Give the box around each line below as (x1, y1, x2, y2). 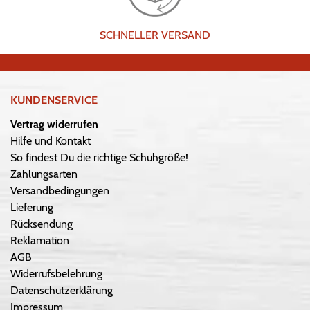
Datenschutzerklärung (10, 283, 113, 297)
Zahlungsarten (10, 167, 77, 181)
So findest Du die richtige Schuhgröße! (10, 150, 188, 164)
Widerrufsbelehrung (10, 266, 102, 280)
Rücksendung (10, 217, 73, 230)
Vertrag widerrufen (10, 117, 98, 131)
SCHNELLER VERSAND (100, 28, 210, 42)
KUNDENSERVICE (10, 93, 98, 107)
